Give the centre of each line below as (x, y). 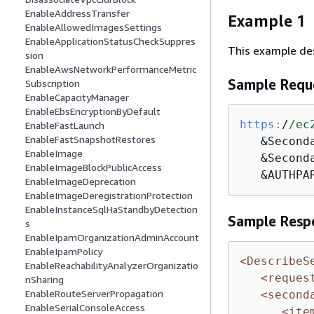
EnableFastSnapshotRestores (90, 139)
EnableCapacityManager (77, 97)
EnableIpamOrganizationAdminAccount (112, 238)
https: (261, 124)
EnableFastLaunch (65, 125)
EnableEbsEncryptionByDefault (93, 111)
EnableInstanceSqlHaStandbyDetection (111, 210)
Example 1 (267, 21)
